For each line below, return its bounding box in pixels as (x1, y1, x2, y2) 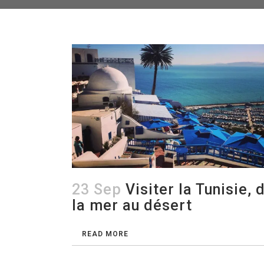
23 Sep (72, 180, 121, 198)
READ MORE (82, 229, 128, 238)
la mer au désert (72, 196, 192, 214)
